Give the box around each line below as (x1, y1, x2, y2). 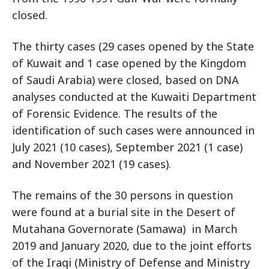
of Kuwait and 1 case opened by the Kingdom (12, 56, 246, 70)
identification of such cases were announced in (12, 123, 255, 138)
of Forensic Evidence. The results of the (12, 106, 217, 121)
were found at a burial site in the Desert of (12, 205, 235, 219)
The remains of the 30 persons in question (12, 188, 233, 202)
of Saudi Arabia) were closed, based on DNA (12, 73, 239, 87)
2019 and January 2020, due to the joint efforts (12, 238, 252, 253)
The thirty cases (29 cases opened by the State (12, 39, 254, 53)
